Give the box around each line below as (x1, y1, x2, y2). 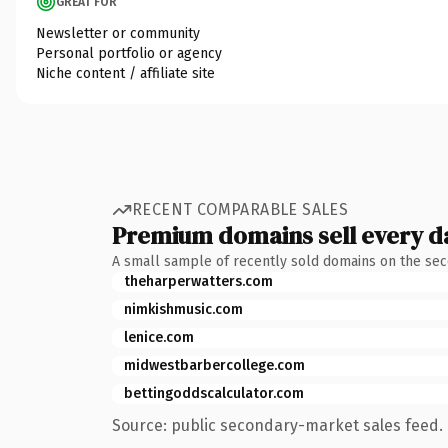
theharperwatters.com (124, 272, 273, 290)
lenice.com (124, 328, 194, 346)
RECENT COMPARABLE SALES (132, 200, 349, 219)
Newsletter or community (36, 24, 200, 42)
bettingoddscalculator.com (124, 384, 304, 402)
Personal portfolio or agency (36, 44, 222, 62)
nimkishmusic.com (124, 300, 243, 318)
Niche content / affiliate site (36, 64, 215, 82)
